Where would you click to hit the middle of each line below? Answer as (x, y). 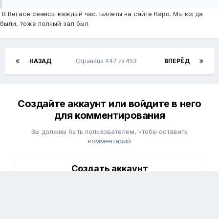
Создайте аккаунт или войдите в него (109, 104)
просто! (109, 188)
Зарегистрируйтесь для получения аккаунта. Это (109, 179)
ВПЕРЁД (177, 61)
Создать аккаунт (109, 169)
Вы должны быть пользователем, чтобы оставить (109, 132)
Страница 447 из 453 (108, 61)
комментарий (109, 141)
